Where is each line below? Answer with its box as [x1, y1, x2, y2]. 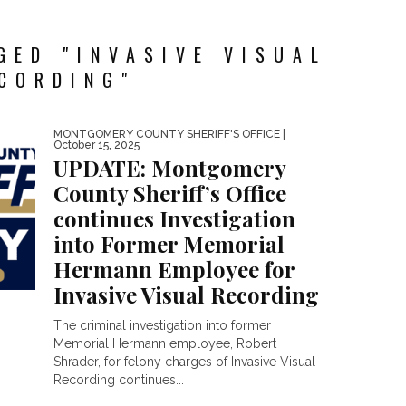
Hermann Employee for [53, 255, 295, 284]
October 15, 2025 [53, 139, 140, 151]
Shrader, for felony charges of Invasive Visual [53, 354, 315, 369]
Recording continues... [53, 372, 184, 387]
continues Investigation [53, 204, 295, 233]
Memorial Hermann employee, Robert [53, 336, 276, 351]
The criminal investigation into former [53, 318, 271, 333]
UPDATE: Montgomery [53, 153, 285, 182]
